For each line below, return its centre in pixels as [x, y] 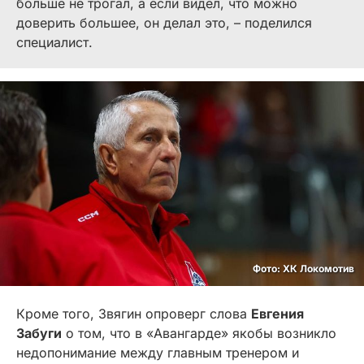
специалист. [54, 43]
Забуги [39, 334]
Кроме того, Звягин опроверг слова [134, 314]
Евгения [277, 314]
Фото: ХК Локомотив [303, 269]
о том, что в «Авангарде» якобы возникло [199, 334]
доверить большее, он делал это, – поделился [164, 23]
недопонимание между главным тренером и [158, 353]
